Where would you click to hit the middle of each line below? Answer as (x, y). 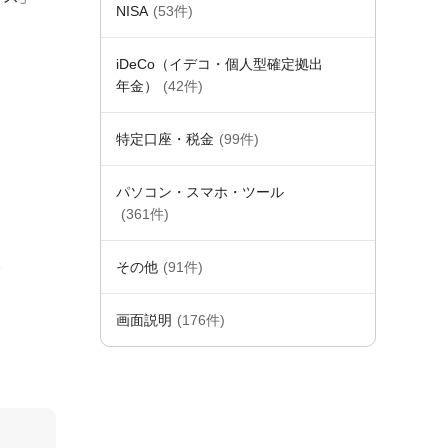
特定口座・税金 (165, 139)
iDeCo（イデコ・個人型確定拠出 (219, 64)
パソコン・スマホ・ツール (200, 192)
